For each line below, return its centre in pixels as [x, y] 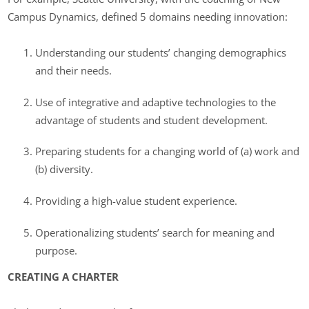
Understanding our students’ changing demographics [161, 52]
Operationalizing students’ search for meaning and [155, 232]
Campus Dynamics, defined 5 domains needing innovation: [148, 16]
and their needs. [74, 70]
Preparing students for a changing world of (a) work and [168, 151]
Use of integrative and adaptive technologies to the [156, 102]
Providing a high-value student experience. [137, 200]
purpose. [57, 250]
